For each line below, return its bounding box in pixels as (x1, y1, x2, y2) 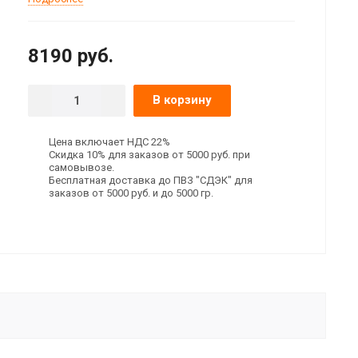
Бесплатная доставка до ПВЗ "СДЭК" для (48, 173, 253, 186)
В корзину (152, 92, 212, 107)
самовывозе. (48, 161, 114, 173)
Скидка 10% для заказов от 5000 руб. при (48, 148, 250, 161)
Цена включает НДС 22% (48, 135, 170, 148)
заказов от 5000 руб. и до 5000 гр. (48, 186, 213, 199)
